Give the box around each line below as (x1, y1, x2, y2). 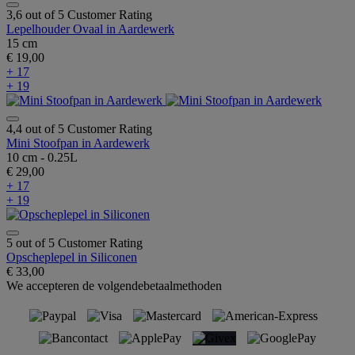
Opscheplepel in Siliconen (6, 250, 137, 265)
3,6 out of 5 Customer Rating (6, 8, 152, 22)
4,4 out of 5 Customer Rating (6, 122, 152, 136)
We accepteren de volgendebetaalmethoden (6, 279, 222, 293)
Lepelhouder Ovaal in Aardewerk (6, 22, 174, 36)
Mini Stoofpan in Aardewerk (6, 136, 150, 151)
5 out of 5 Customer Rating (6, 236, 143, 250)
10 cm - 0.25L (6, 151, 78, 165)
